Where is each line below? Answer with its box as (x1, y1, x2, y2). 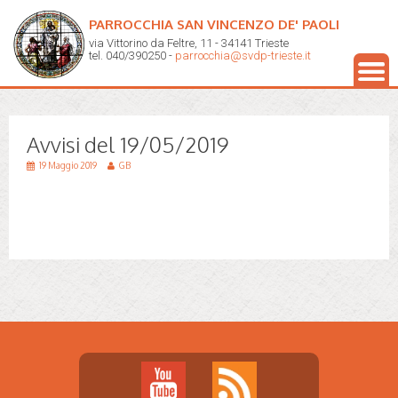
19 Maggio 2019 (39, 160, 99, 171)
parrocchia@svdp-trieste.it (175, 49, 311, 62)
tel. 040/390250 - (89, 49, 175, 62)
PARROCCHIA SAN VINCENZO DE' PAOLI (89, 16, 339, 33)
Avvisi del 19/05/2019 (27, 131, 229, 158)
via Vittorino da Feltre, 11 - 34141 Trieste (89, 36, 289, 50)
